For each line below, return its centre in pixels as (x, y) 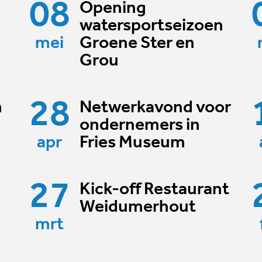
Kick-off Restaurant (154, 189)
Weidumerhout (137, 207)
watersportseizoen (151, 26)
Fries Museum (132, 143)
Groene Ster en (137, 43)
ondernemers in (139, 125)
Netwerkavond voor (155, 108)
